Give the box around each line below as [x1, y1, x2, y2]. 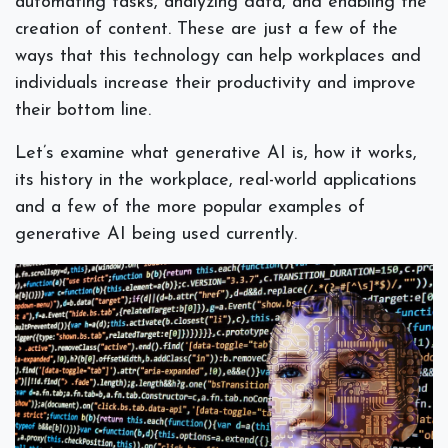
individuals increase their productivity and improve [15, 74, 416, 94]
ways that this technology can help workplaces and [15, 47, 421, 67]
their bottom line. [15, 101, 157, 121]
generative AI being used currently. [15, 225, 303, 245]
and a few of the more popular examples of [15, 198, 365, 218]
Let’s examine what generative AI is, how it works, [15, 144, 417, 164]
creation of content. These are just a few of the [15, 20, 398, 40]
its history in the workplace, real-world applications [15, 171, 417, 191]
